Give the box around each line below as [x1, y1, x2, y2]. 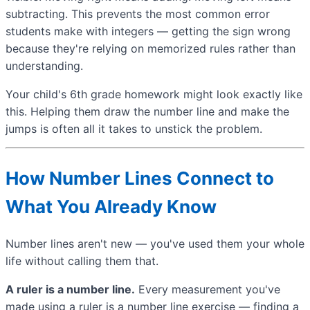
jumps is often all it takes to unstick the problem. [6, 122, 262, 136]
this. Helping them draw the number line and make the [6, 104, 289, 119]
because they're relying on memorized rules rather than [6, 42, 295, 56]
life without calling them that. [6, 254, 158, 268]
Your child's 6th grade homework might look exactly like [6, 87, 302, 102]
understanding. [6, 59, 83, 73]
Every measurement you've [135, 282, 280, 297]
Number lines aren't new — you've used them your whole [6, 237, 304, 251]
